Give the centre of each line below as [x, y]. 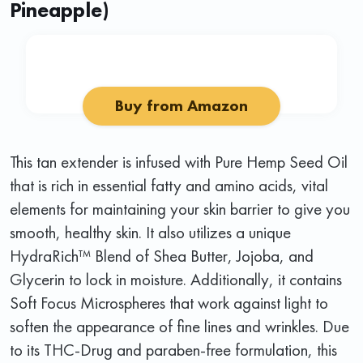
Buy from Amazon [181, 105]
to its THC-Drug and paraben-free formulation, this [173, 349]
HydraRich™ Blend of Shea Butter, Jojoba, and [162, 255]
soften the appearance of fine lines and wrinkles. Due [179, 326]
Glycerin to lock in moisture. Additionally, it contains [176, 279]
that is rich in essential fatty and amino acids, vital [169, 185]
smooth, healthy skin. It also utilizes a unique [150, 232]
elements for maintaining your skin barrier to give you [180, 208]
